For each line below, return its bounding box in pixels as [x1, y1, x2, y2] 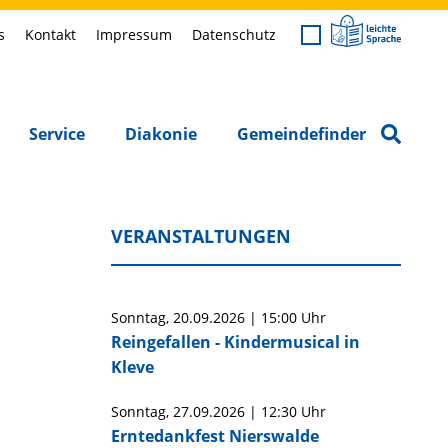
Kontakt [25, 25, 76, 44]
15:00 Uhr [260, 308, 326, 327]
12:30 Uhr [260, 402, 326, 421]
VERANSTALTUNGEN [110, 224, 291, 248]
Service [29, 123, 85, 145]
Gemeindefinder [237, 123, 366, 145]
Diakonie [125, 123, 197, 145]
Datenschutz [192, 25, 276, 44]
